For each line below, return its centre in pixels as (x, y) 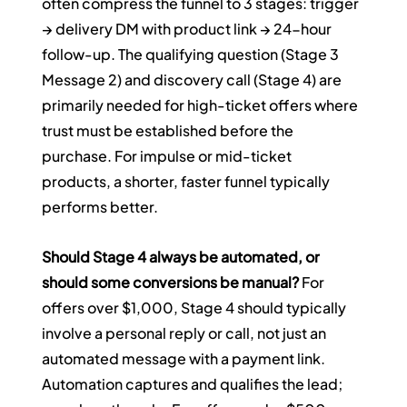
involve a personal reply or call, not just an (186, 333)
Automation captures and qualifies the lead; (194, 384)
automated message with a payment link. (185, 359)
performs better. (100, 207)
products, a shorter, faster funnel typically (188, 182)
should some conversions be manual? (171, 283)
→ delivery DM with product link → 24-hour (189, 29)
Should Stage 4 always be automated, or (183, 257)
